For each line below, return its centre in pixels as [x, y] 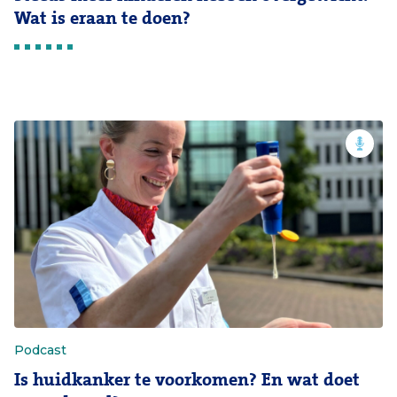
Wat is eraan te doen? [102, 18]
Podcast [40, 350]
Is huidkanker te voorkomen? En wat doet [187, 380]
